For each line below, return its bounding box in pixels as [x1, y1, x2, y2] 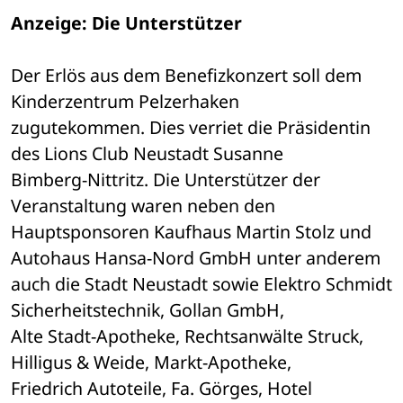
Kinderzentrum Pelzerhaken [11, 89, 244, 114]
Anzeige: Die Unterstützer [11, 11, 242, 36]
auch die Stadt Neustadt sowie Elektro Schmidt [11, 272, 392, 297]
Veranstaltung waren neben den [11, 193, 280, 219]
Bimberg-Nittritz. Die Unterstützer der [11, 167, 320, 193]
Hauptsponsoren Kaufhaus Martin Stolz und [11, 219, 372, 245]
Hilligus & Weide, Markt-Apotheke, [11, 350, 296, 375]
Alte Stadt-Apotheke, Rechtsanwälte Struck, [11, 324, 363, 349]
